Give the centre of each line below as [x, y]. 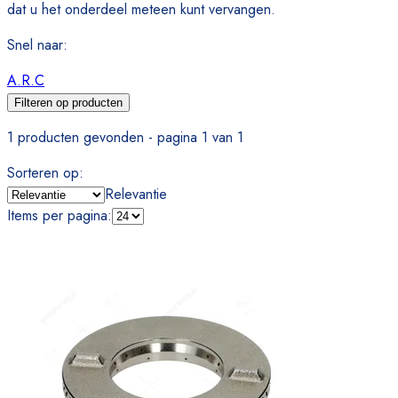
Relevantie [136, 195]
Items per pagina [57, 216]
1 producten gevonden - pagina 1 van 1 [125, 138]
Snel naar [35, 45]
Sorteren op [43, 173]
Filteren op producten [68, 103]
